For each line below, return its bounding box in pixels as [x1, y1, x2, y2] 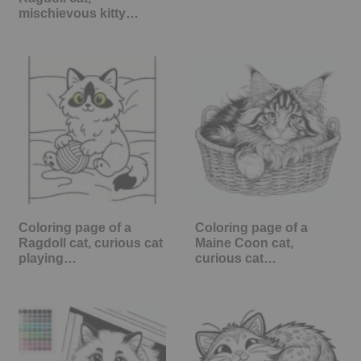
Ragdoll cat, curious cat [19, 235, 163, 250]
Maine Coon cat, [195, 235, 293, 250]
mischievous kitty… [19, 6, 139, 20]
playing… [19, 251, 77, 265]
